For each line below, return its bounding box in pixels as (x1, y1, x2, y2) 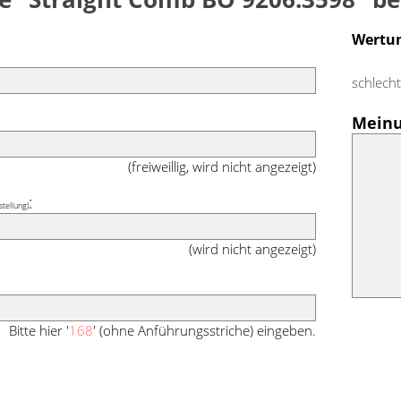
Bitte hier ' (8, 321, 69, 340)
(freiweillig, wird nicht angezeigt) (127, 158, 316, 176)
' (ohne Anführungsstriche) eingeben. (92, 321, 316, 340)
